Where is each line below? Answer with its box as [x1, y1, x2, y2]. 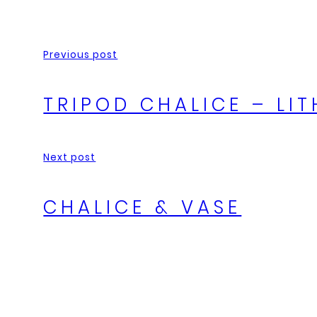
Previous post [43, 48, 118, 62]
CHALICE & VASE [43, 194, 242, 220]
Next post [43, 151, 96, 165]
